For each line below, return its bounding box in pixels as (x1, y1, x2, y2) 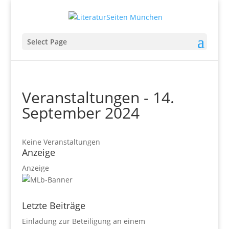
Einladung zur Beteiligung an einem (21, 216, 145, 226)
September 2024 (21, 102, 140, 123)
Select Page (27, 36, 67, 47)
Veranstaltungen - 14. (21, 86, 174, 108)
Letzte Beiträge (21, 199, 85, 212)
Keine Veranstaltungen (21, 136, 100, 147)
